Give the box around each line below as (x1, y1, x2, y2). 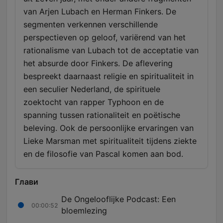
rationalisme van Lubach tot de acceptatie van (23, 45, 199, 56)
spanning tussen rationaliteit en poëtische (23, 110, 180, 120)
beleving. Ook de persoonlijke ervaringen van (23, 123, 194, 133)
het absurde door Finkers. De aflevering (23, 58, 173, 69)
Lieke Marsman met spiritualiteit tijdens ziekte (23, 136, 197, 146)
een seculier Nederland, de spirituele (23, 84, 160, 95)
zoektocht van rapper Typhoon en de (23, 97, 164, 108)
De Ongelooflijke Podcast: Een (61, 194, 176, 205)
